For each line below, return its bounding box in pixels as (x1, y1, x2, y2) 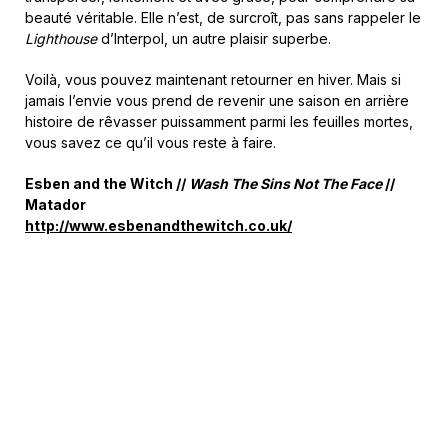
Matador (25, 196, 86, 213)
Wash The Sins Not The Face (189, 175, 382, 192)
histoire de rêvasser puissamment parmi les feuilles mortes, (25, 113, 413, 130)
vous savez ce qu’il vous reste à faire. (25, 134, 276, 151)
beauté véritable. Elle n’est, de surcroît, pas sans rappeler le (25, 9, 421, 26)
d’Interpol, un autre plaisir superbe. (97, 30, 331, 47)
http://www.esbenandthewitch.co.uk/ (25, 217, 292, 234)
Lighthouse (25, 30, 97, 47)
